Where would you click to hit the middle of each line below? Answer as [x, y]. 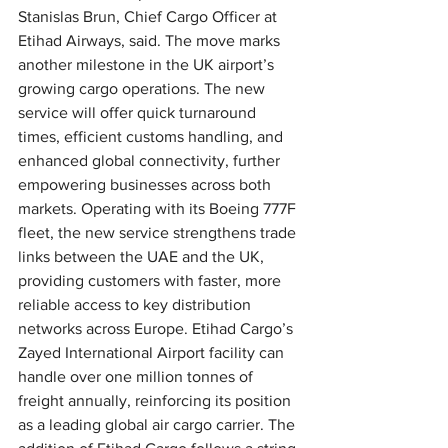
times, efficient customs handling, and [152, 137]
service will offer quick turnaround [139, 113]
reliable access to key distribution [136, 305]
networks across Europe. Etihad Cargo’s [157, 329]
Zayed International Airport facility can [153, 353]
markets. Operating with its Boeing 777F [159, 209]
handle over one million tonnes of [137, 377]
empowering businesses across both [146, 185]
